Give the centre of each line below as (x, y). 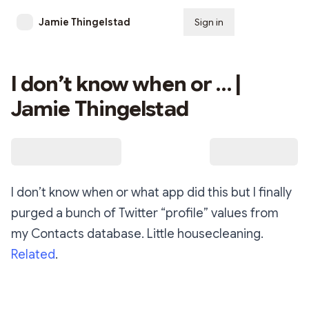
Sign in (209, 22)
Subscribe (269, 22)
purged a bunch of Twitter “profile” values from (145, 213)
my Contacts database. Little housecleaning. (137, 234)
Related (33, 255)
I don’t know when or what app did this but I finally (151, 192)
